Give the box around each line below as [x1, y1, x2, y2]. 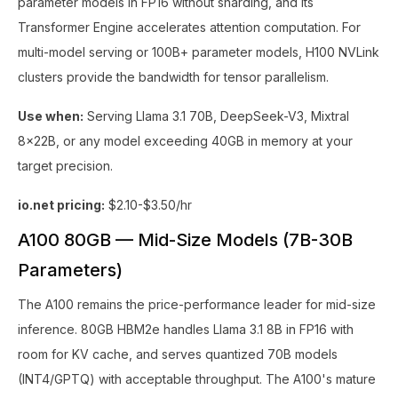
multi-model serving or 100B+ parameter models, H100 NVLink [18, 44, 379, 60]
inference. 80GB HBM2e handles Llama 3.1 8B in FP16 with [18, 322, 354, 337]
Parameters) [18, 259, 123, 281]
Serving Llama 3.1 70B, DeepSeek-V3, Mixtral [84, 108, 349, 123]
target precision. [18, 158, 113, 173]
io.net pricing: [18, 197, 105, 212]
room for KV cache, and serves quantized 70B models [18, 346, 338, 362]
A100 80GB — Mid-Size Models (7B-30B [18, 229, 353, 251]
